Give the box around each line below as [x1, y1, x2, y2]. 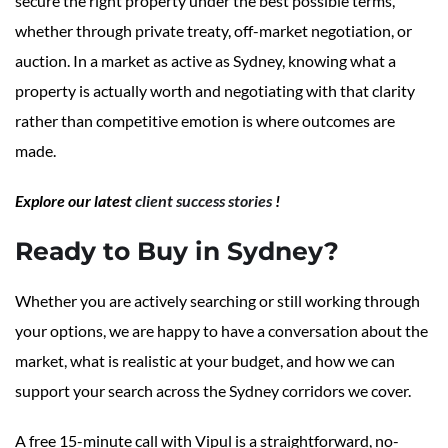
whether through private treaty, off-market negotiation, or [15, 21, 412, 41]
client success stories [135, 191, 272, 211]
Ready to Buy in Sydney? [15, 236, 339, 267]
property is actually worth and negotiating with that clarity [15, 81, 415, 101]
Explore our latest [15, 191, 135, 211]
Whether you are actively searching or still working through [15, 291, 420, 311]
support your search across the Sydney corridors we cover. [15, 381, 411, 401]
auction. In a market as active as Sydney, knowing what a [15, 51, 396, 71]
